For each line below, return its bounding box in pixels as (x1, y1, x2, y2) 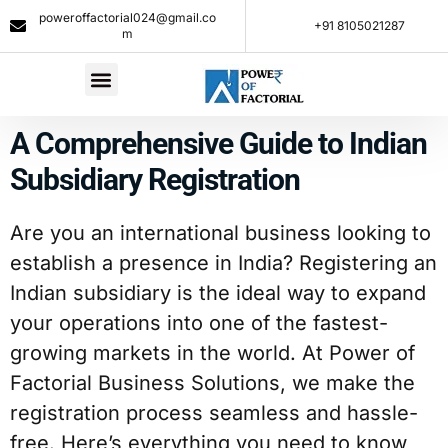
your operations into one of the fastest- (10, 311, 388, 335)
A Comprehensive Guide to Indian (10, 126, 427, 161)
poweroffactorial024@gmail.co (39, 10, 217, 25)
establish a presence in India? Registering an (10, 251, 437, 275)
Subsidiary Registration (10, 162, 300, 197)
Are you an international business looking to (10, 221, 431, 245)
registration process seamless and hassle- (10, 401, 418, 425)
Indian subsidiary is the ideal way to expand (10, 281, 426, 305)
